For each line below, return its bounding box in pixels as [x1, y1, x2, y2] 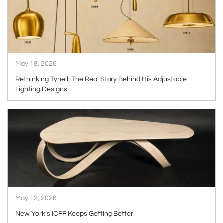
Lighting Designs [15, 85, 67, 93]
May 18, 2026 [15, 60, 57, 67]
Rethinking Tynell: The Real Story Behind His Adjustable [15, 75, 187, 83]
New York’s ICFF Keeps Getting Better [15, 210, 133, 217]
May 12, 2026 [15, 194, 57, 202]
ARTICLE [187, 110, 211, 115]
